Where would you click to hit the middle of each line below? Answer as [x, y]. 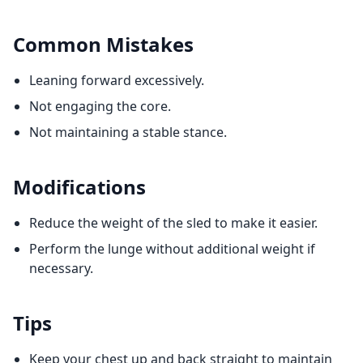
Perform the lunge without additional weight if [172, 249]
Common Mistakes [103, 44]
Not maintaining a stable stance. [128, 132]
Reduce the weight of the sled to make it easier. [173, 223]
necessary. [61, 268]
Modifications [79, 187]
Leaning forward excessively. [117, 80]
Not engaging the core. [100, 106]
